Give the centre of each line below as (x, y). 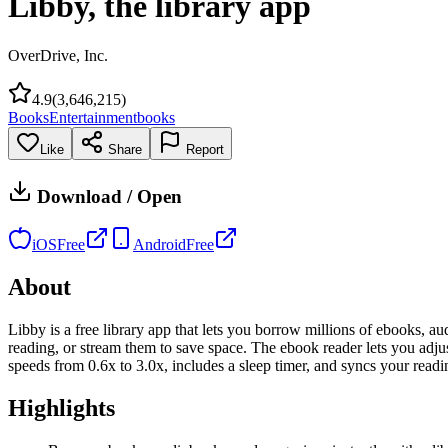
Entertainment (93, 117)
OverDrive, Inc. (58, 55)
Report (203, 149)
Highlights (61, 408)
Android (159, 245)
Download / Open (107, 196)
